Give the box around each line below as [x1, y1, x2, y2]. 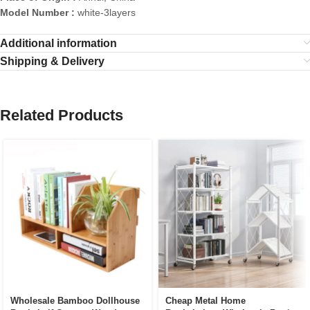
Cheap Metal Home [165, 295, 246, 307]
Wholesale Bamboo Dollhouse [10, 295, 140, 307]
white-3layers [77, 7, 136, 19]
